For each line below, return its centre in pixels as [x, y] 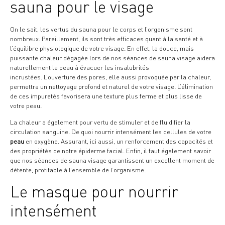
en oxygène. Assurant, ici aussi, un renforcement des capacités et [119, 141]
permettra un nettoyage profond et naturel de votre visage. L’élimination [111, 86]
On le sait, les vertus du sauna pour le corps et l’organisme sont [101, 29]
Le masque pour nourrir [94, 191]
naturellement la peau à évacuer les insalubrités [80, 67]
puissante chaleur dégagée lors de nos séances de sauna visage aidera [113, 58]
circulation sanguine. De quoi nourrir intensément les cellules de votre [111, 132]
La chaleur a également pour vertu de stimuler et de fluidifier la [100, 122]
